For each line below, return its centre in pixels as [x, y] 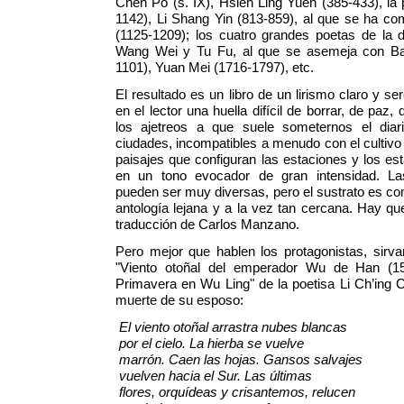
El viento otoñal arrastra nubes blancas [233, 327]
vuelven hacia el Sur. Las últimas [214, 376]
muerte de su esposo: [179, 300]
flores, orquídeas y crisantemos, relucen [235, 392]
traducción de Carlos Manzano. [207, 225]
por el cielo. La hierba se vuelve [210, 344]
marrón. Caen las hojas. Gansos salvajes [239, 360]
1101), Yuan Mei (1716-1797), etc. [220, 68]
